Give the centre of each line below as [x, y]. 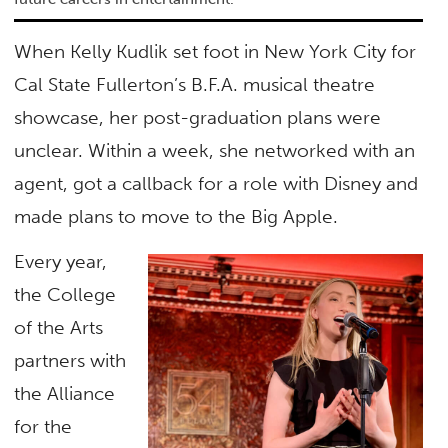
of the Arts [59, 327]
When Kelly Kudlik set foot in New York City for [215, 51]
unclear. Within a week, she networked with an [215, 150]
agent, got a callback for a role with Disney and [216, 183]
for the [43, 426]
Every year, [61, 261]
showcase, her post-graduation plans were [198, 117]
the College [65, 294]
